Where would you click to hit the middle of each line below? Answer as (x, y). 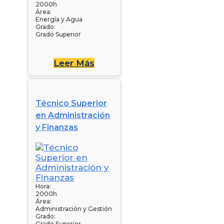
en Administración (73, 115)
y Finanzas (57, 127)
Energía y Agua (59, 19)
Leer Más (74, 63)
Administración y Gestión (74, 208)
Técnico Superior (71, 103)
